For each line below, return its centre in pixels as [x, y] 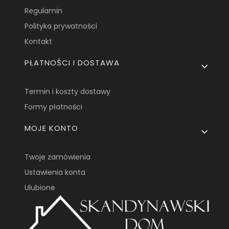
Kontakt [39, 42]
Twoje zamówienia [58, 157]
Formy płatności [54, 107]
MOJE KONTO [52, 128]
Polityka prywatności [61, 26]
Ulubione [40, 188]
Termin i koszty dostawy [68, 92]
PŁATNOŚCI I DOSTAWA [72, 63]
